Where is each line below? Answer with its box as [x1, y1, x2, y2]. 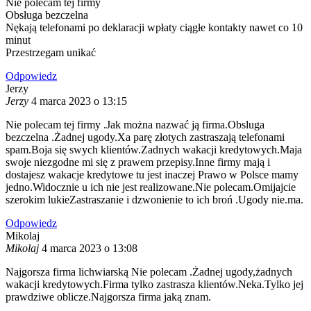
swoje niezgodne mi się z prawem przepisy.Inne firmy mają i [6, 156, 270, 169]
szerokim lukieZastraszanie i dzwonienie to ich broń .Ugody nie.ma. [6, 194, 303, 206]
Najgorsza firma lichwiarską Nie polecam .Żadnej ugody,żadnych [6, 266, 292, 278]
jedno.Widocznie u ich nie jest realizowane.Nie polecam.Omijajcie [6, 181, 296, 194]
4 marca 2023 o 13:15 [31, 95, 127, 108]
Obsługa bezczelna [6, 9, 88, 22]
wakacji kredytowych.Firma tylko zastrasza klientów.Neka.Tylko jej [6, 278, 303, 291]
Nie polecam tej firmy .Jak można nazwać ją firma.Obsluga [6, 119, 264, 131]
